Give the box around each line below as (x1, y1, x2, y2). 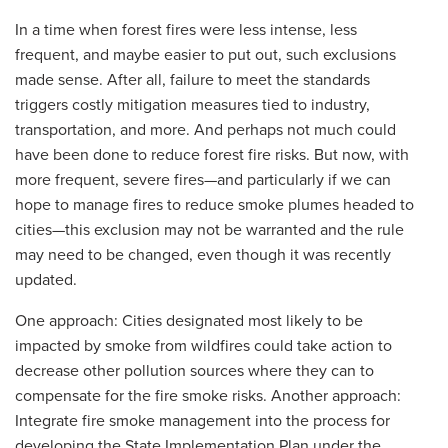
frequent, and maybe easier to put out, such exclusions (15, 42, 396, 65)
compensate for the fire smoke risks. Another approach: (15, 383, 401, 406)
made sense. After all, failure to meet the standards (15, 67, 370, 90)
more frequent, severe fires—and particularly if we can (15, 167, 391, 190)
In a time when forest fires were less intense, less (15, 17, 357, 40)
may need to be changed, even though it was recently (15, 242, 391, 265)
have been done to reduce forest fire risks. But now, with (15, 142, 409, 165)
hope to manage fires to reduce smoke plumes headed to (15, 192, 414, 215)
